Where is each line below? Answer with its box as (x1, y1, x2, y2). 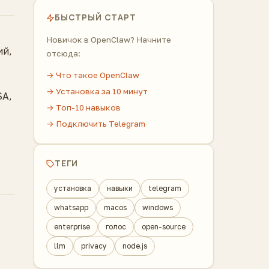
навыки (107, 184, 133, 193)
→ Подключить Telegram (46, 119, 145, 128)
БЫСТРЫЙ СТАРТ (55, 12, 136, 23)
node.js (122, 241, 147, 250)
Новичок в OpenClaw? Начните (46, 35, 171, 44)
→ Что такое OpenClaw (46, 70, 139, 80)
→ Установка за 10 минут (46, 86, 148, 96)
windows (142, 203, 173, 212)
